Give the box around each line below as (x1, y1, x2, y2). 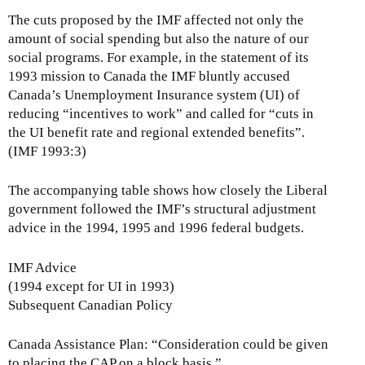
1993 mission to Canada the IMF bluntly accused (8, 68, 290, 85)
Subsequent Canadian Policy (8, 297, 173, 313)
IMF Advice (8, 259, 77, 275)
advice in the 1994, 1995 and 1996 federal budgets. (8, 220, 304, 236)
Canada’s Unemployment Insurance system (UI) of (8, 87, 300, 103)
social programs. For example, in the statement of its (8, 50, 309, 66)
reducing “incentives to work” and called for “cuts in (8, 106, 314, 122)
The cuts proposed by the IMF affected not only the (8, 12, 304, 29)
